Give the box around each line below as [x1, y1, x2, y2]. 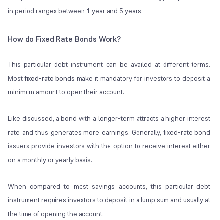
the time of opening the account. [8, 209, 105, 219]
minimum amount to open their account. [8, 87, 124, 97]
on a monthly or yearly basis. [8, 155, 92, 165]
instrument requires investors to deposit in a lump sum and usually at [8, 195, 211, 205]
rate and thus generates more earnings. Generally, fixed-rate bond [8, 128, 211, 137]
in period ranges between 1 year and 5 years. [8, 6, 144, 16]
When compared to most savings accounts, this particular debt [8, 182, 211, 191]
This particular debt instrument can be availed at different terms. [8, 60, 211, 69]
